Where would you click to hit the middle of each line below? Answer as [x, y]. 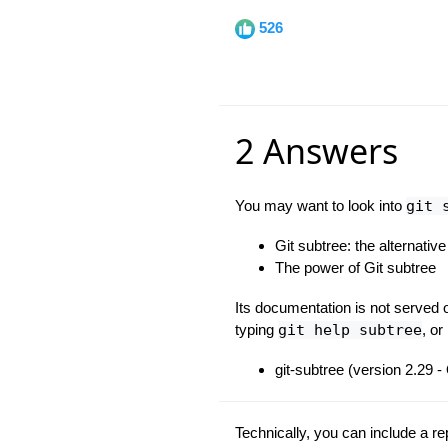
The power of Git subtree [355, 267]
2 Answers [316, 151]
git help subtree [349, 330]
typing [256, 329]
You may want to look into [320, 205]
